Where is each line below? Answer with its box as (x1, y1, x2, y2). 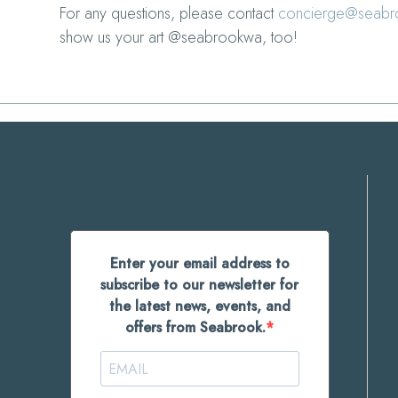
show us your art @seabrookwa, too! (60, 26, 298, 50)
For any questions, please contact (60, 2, 279, 26)
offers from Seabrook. (125, 317, 267, 338)
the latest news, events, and (108, 296, 291, 317)
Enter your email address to (109, 253, 290, 275)
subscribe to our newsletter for (100, 275, 299, 296)
